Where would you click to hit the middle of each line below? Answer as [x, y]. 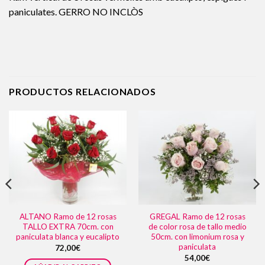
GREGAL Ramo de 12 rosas [197, 217]
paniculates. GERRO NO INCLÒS [76, 12]
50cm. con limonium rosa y [197, 237]
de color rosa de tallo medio [197, 227]
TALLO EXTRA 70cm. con [68, 227]
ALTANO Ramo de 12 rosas [68, 217]
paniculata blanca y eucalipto [68, 237]
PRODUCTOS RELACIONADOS [83, 91]
